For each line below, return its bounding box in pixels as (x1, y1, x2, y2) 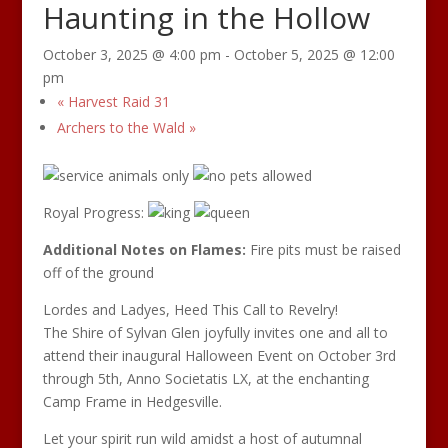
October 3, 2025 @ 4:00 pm (42, 45, 221, 64)
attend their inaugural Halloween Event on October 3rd (42, 346, 396, 365)
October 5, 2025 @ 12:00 (233, 45, 395, 64)
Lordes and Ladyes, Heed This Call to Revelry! (42, 300, 338, 319)
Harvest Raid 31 (63, 92, 170, 111)
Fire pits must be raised (245, 240, 401, 259)
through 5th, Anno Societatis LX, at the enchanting (42, 369, 369, 388)
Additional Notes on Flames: (42, 240, 246, 259)
